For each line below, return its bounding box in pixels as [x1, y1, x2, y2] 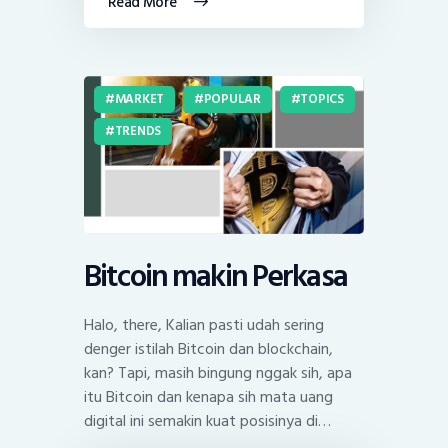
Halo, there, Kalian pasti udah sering [84, 311, 324, 338]
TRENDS [114, 120, 162, 143]
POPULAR [203, 88, 261, 111]
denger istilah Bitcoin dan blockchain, [84, 335, 333, 362]
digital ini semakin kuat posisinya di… [84, 407, 331, 434]
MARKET [114, 88, 165, 111]
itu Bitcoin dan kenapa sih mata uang [84, 383, 333, 410]
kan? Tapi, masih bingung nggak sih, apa [84, 359, 352, 386]
